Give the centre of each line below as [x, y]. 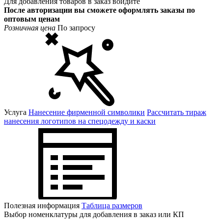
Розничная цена [30, 27]
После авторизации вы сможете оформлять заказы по [99, 10]
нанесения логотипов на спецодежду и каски [80, 121]
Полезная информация [43, 205]
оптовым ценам [32, 19]
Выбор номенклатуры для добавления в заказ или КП [94, 214]
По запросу [75, 27]
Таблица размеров [112, 205]
